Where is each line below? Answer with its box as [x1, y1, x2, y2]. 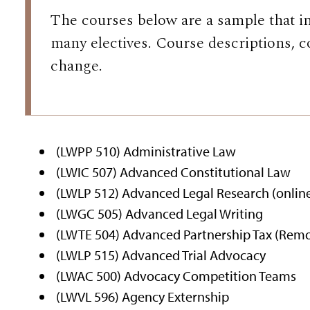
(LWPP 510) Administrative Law [56, 142, 237, 160]
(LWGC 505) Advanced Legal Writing [56, 204, 264, 222]
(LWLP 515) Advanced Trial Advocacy [56, 246, 266, 264]
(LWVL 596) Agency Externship [56, 287, 230, 305]
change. [51, 55, 103, 78]
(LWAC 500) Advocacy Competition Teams [56, 266, 297, 284]
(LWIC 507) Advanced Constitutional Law [56, 163, 291, 181]
